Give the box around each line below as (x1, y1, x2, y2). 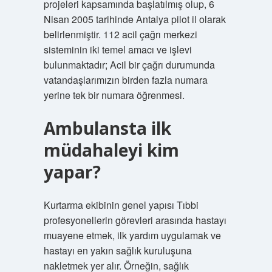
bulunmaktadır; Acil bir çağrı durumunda (43, 58, 215, 72)
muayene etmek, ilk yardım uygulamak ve (43, 228, 221, 242)
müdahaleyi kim (43, 138, 179, 161)
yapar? (43, 160, 101, 183)
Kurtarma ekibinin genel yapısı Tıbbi (43, 198, 199, 212)
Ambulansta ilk (43, 117, 171, 140)
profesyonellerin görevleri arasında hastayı (43, 213, 226, 227)
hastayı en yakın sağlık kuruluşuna (43, 243, 192, 257)
